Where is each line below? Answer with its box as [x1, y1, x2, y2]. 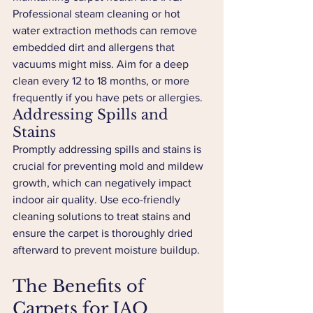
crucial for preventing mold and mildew [13, 160, 206, 172]
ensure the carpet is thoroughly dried [13, 227, 196, 239]
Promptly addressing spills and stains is [13, 143, 204, 155]
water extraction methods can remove [13, 24, 200, 36]
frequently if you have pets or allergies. [13, 92, 203, 103]
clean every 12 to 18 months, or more [13, 75, 192, 87]
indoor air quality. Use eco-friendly [13, 194, 183, 205]
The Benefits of [13, 276, 150, 296]
